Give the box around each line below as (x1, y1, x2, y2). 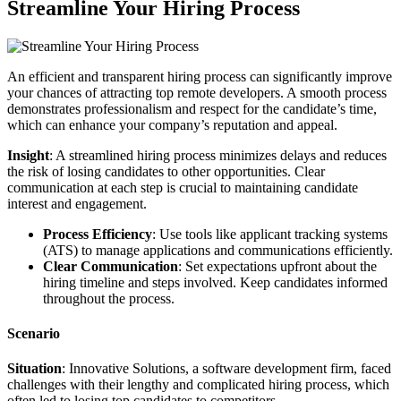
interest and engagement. (7, 195, 147, 211)
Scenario (7, 325, 60, 341)
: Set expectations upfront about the (178, 258, 377, 274)
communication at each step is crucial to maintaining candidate (7, 179, 358, 195)
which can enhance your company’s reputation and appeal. (7, 116, 337, 132)
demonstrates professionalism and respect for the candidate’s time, (7, 100, 377, 116)
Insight (7, 147, 49, 163)
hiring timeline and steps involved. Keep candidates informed (43, 274, 388, 290)
